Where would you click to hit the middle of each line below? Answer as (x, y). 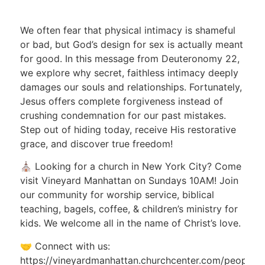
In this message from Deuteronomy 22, (152, 59)
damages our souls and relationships (102, 87)
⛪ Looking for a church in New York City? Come (130, 167)
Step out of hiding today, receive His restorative (128, 130)
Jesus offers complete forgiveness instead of (121, 101)
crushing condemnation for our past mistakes (122, 116)
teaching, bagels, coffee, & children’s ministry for (129, 209)
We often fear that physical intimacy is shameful (127, 30)
